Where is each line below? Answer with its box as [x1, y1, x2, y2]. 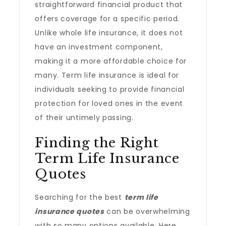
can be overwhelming [104, 206, 190, 216]
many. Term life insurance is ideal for [35, 70, 180, 80]
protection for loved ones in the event [35, 98, 184, 108]
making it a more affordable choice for [35, 56, 187, 66]
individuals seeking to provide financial [35, 84, 185, 94]
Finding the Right [35, 135, 159, 151]
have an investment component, [35, 42, 163, 52]
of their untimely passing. [35, 112, 134, 123]
